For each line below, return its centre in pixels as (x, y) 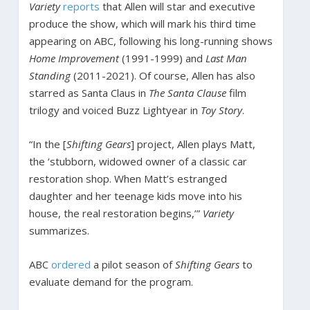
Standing (49, 75)
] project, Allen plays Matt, (193, 144)
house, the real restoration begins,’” (116, 213)
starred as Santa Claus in (89, 92)
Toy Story (221, 110)
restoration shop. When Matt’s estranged (128, 178)
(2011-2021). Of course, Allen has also (163, 75)
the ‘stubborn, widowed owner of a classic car (138, 161)
